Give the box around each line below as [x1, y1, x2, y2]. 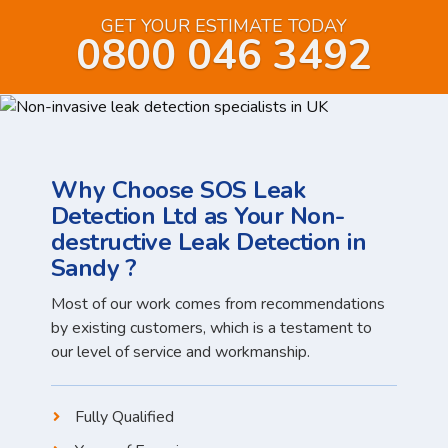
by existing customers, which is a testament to [50, 316, 372, 339]
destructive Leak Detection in [50, 226, 367, 258]
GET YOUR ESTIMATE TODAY [101, 13, 347, 38]
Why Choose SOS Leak [50, 174, 306, 206]
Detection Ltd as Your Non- [50, 200, 345, 232]
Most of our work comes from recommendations [50, 292, 385, 315]
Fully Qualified [74, 405, 174, 428]
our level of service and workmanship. [50, 340, 310, 363]
